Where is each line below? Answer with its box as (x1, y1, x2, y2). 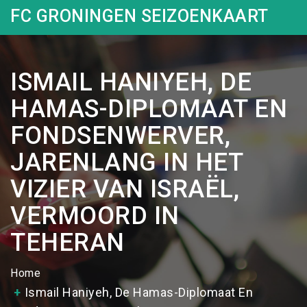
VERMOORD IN (10, 201, 180, 230)
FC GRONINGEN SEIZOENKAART (10, 6, 269, 26)
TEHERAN (10, 228, 125, 257)
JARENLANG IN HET (10, 148, 243, 177)
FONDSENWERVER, (10, 121, 230, 150)
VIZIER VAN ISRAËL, (10, 175, 239, 204)
